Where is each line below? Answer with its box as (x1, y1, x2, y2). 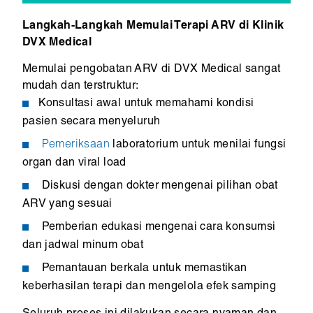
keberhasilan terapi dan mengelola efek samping (22, 280, 277, 293)
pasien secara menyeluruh (22, 115, 161, 128)
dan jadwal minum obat (22, 239, 144, 252)
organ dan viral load (22, 156, 126, 169)
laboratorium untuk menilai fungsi (112, 138, 286, 151)
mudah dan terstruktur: (22, 80, 139, 92)
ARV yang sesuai (22, 198, 112, 210)
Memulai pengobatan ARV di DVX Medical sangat (22, 64, 281, 75)
